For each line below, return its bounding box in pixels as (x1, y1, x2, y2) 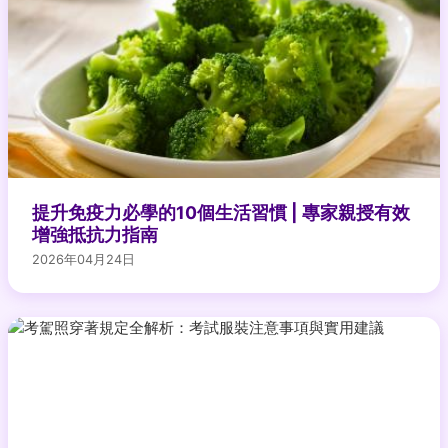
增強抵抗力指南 (32, 223, 158, 245)
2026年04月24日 (32, 251, 135, 267)
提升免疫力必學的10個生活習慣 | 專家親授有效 (32, 201, 410, 223)
